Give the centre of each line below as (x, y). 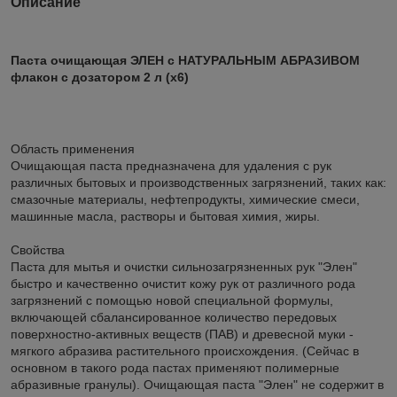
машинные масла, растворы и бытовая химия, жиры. (165, 216)
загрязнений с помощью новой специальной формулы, (172, 300)
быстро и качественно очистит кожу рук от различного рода (183, 283)
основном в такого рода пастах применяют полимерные (175, 367)
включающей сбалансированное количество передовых (174, 317)
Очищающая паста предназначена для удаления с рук (171, 165)
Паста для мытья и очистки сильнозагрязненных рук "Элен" (184, 266)
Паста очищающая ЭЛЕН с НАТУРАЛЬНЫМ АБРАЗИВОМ (185, 60)
